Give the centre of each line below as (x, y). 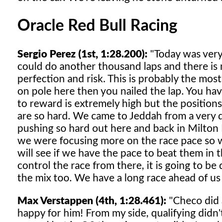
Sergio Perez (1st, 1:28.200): (83, 54)
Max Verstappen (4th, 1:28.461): (92, 201)
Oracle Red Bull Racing (97, 26)
